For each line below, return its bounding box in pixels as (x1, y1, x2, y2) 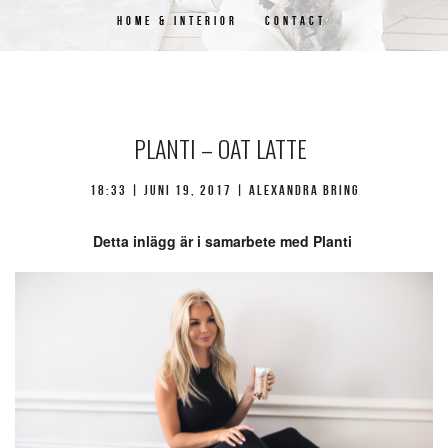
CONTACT (264, 14, 326, 27)
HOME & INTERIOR (116, 14, 238, 27)
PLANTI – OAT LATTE (134, 130, 307, 166)
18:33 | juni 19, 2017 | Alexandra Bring (89, 182, 359, 198)
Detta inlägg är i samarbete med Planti (92, 231, 356, 251)
